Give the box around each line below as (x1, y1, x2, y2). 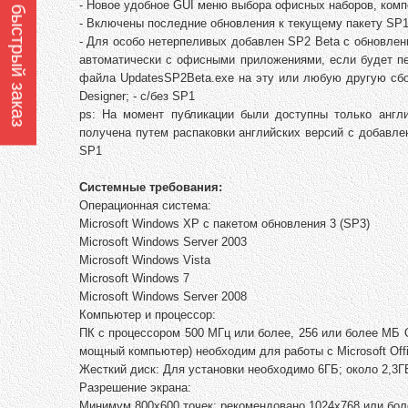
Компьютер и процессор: (79, 308, 216, 322)
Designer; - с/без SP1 (79, 89, 195, 104)
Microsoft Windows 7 (79, 271, 189, 286)
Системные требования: (79, 180, 222, 195)
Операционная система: (79, 199, 211, 213)
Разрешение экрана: (79, 381, 191, 395)
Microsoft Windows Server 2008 (79, 290, 247, 304)
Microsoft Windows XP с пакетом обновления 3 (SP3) (79, 217, 370, 231)
